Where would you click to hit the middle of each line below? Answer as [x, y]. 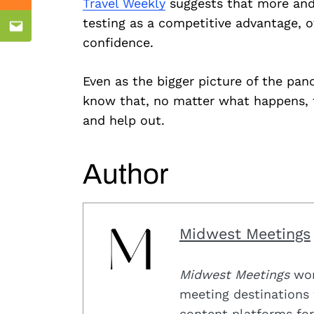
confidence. [118, 43]
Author [125, 174]
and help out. [123, 121]
